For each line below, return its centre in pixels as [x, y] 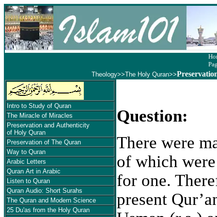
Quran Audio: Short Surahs [45, 191]
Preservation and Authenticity [49, 125]
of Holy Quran [26, 132]
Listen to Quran [28, 181]
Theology [104, 74]
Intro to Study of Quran [39, 106]
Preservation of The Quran [44, 142]
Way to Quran [26, 152]
